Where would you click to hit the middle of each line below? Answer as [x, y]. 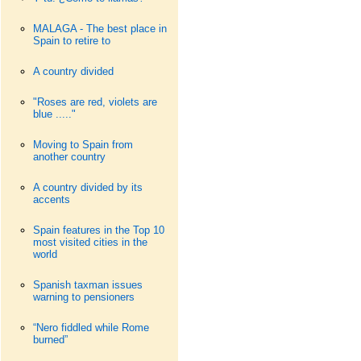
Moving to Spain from [83, 145]
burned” [50, 340]
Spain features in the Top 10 [98, 230]
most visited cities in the [90, 242]
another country [69, 157]
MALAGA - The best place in [100, 29]
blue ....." [54, 114]
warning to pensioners [83, 297]
